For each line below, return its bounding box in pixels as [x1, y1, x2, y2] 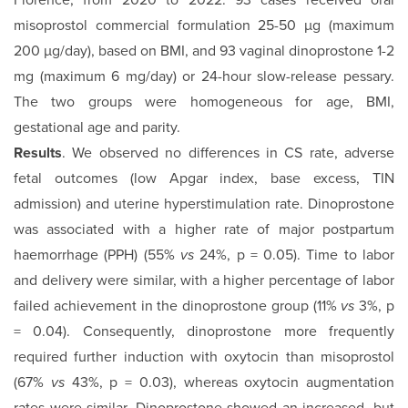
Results [14, 144, 62, 163]
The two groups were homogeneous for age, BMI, [14, 93, 394, 112]
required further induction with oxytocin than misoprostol [14, 348, 394, 367]
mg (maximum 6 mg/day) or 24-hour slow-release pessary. [14, 67, 394, 87]
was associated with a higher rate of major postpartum [14, 220, 394, 240]
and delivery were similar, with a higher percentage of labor [14, 271, 394, 291]
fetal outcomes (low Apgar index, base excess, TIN [14, 169, 394, 189]
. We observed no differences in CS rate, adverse [62, 144, 394, 163]
